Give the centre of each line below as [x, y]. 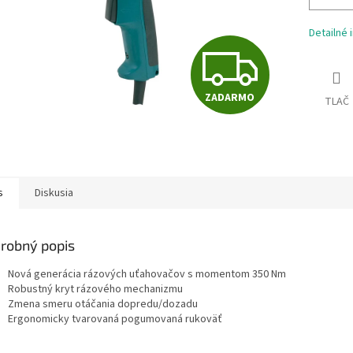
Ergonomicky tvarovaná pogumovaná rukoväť [115, 319]
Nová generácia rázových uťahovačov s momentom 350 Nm [147, 274]
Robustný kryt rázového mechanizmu [95, 289]
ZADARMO [230, 98]
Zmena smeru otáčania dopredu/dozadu [103, 304]
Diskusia [54, 193]
